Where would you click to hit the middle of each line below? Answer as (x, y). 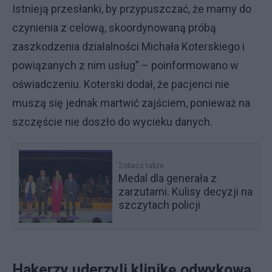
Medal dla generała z (168, 178)
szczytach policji (160, 205)
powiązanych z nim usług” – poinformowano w (125, 65)
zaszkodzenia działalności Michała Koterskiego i (128, 46)
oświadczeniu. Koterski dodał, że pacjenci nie (121, 84)
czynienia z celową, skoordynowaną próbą (114, 28)
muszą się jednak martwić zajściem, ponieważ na (131, 103)
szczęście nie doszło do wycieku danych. (112, 122)
